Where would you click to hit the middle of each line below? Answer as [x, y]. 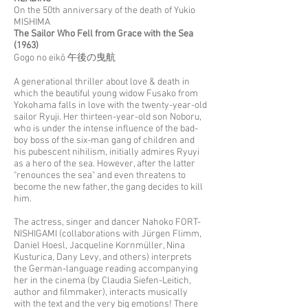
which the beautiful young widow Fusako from [106, 94]
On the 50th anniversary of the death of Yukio [104, 11]
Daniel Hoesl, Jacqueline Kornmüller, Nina [99, 246]
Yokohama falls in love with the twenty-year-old [110, 106]
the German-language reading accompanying [106, 269]
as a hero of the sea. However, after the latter [104, 164]
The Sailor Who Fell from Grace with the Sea [103, 34]
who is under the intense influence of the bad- [106, 129]
